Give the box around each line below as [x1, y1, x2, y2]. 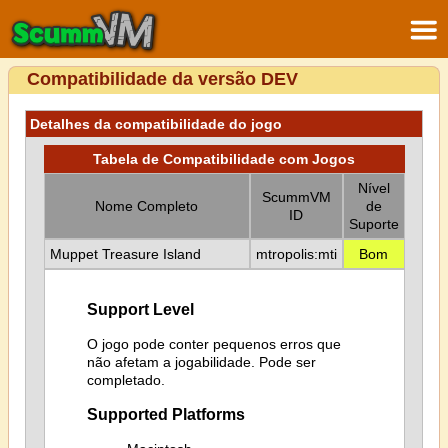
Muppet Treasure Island [49, 246, 201, 262]
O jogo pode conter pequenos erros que [86, 335, 341, 352]
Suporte [348, 216, 399, 232]
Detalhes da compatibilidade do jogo [30, 116, 282, 132]
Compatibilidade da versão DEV [27, 69, 298, 89]
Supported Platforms [86, 405, 245, 424]
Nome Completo [95, 198, 198, 214]
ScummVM [261, 189, 331, 205]
